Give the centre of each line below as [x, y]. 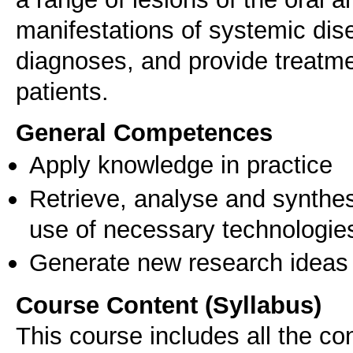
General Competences [144, 133]
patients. [62, 92]
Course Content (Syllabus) [169, 305]
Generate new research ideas [189, 263]
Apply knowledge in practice [181, 165]
